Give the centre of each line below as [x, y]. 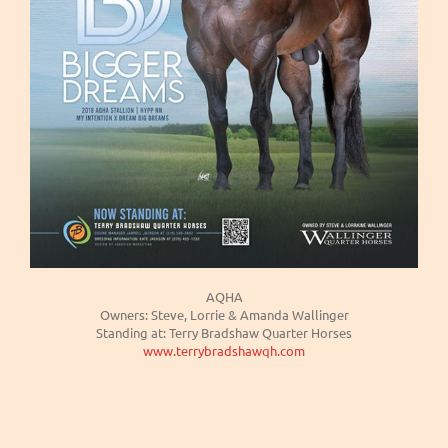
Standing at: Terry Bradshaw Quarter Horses [224, 332]
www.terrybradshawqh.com [224, 350]
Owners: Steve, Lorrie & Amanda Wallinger [224, 314]
